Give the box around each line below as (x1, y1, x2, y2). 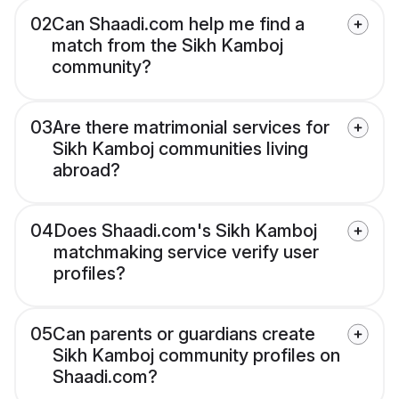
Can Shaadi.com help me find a (52, 13, 305, 36)
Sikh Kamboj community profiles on (53, 345, 340, 367)
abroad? (53, 159, 120, 182)
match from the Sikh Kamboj (52, 35, 283, 57)
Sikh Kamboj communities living (53, 138, 308, 160)
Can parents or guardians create (53, 323, 315, 346)
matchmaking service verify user (53, 241, 319, 264)
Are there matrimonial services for (53, 117, 330, 139)
